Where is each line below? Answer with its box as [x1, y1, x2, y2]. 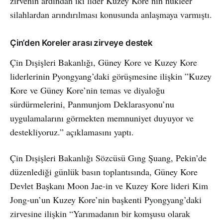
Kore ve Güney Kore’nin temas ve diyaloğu [10, 84, 165, 96]
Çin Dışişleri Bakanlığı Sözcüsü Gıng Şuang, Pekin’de [10, 151, 207, 164]
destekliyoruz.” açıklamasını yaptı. [10, 125, 134, 138]
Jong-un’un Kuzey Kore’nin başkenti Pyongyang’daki [10, 193, 202, 206]
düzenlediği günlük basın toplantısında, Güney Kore [10, 165, 198, 178]
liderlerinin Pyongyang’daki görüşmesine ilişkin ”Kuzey [10, 70, 212, 82]
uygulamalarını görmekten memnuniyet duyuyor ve [10, 111, 194, 124]
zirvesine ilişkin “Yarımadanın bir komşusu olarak [10, 207, 190, 220]
